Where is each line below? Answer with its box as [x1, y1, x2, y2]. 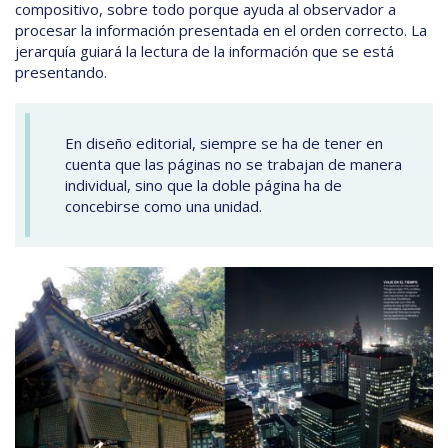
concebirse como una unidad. [65, 196, 262, 217]
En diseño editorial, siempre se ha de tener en [65, 133, 383, 154]
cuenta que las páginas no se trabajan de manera [65, 154, 402, 175]
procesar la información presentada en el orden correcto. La [15, 20, 427, 41]
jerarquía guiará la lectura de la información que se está [15, 41, 394, 62]
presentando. [15, 62, 107, 83]
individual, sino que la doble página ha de [65, 175, 342, 196]
